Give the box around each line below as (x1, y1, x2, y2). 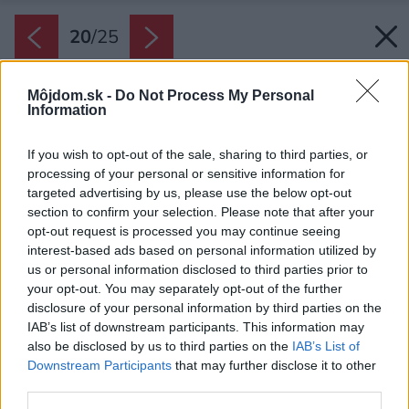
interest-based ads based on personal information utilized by (27, 243, 376, 258)
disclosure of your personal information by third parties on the (27, 300, 382, 316)
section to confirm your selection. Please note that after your (27, 204, 374, 220)
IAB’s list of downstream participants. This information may (27, 320, 364, 335)
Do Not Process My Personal (115, 88, 314, 104)
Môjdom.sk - (27, 88, 115, 104)
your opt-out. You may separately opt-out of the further (27, 281, 342, 297)
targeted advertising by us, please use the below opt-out (27, 185, 351, 201)
